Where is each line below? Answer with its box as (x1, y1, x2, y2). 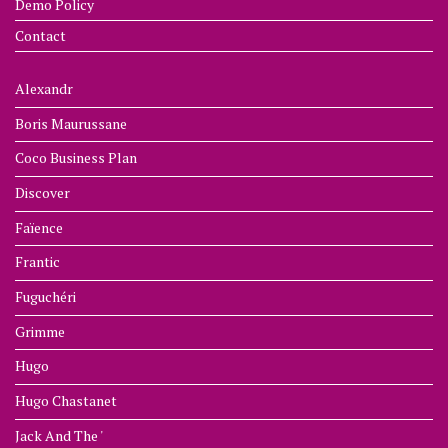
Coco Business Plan (15, 148, 137, 168)
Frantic (15, 252, 60, 272)
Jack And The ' (15, 425, 103, 445)
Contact (15, 26, 66, 46)
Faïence (15, 217, 63, 237)
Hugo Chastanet (15, 390, 117, 410)
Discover (15, 182, 70, 202)
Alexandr (15, 78, 73, 98)
